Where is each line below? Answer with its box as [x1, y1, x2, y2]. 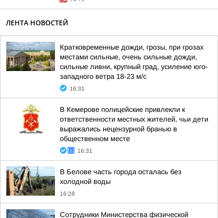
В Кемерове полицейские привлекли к [60, 106, 185, 113]
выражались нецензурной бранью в [60, 125, 177, 133]
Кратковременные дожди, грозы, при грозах [60, 43, 203, 51]
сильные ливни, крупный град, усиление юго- [60, 63, 208, 71]
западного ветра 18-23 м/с [60, 73, 146, 80]
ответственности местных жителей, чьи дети [60, 115, 208, 123]
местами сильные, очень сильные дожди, [60, 53, 197, 61]
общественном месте [60, 135, 130, 143]
